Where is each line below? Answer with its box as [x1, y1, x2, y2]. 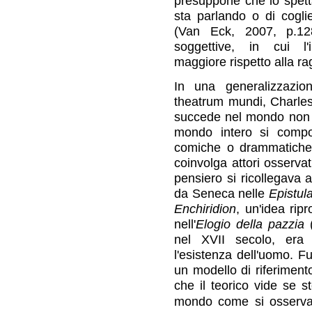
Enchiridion [174, 201, 236, 216]
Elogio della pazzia [196, 216, 305, 231]
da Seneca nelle [174, 185, 270, 201]
